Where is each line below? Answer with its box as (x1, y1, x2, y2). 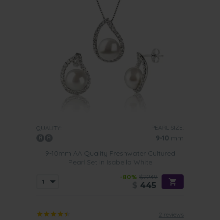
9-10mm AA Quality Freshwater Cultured (45, 149, 175, 158)
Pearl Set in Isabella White (68, 158, 152, 166)
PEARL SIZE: (151, 124, 184, 131)
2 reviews (159, 211, 184, 218)
